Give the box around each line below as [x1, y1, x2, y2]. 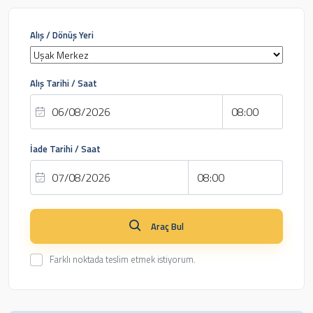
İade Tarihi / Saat [30, 142, 101, 156]
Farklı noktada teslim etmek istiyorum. [50, 252, 196, 267]
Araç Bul [151, 219, 184, 233]
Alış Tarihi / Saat [30, 76, 97, 91]
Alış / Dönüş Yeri [30, 28, 94, 43]
